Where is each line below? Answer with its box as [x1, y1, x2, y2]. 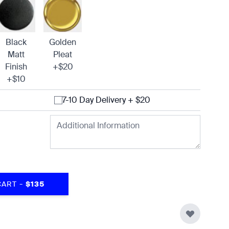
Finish [5, 61, 27, 72]
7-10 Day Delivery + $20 [62, 95, 150, 105]
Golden [49, 37, 76, 48]
